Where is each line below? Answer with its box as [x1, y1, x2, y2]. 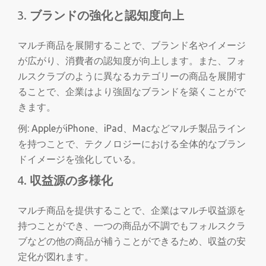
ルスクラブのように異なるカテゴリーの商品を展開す [18, 71, 246, 81]
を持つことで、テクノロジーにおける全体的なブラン [18, 138, 246, 149]
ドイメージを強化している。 [18, 154, 141, 164]
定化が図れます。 [18, 251, 94, 262]
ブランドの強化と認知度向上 [30, 8, 184, 22]
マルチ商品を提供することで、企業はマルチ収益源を [18, 205, 246, 216]
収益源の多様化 [30, 173, 113, 187]
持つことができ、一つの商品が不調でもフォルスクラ [18, 220, 246, 231]
